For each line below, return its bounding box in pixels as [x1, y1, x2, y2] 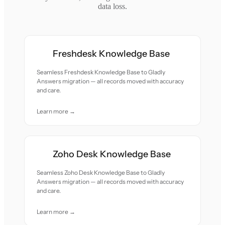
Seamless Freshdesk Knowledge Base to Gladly [37, 68, 166, 76]
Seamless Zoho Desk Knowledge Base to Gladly [37, 169, 165, 176]
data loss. [98, 2, 127, 11]
